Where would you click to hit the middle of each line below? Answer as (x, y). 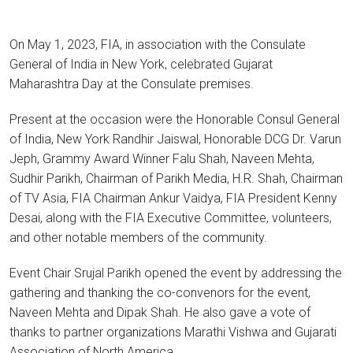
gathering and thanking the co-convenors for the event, (160, 292)
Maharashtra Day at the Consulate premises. (132, 84)
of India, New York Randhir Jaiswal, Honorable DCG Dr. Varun (175, 139)
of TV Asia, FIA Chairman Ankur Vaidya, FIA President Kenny (173, 198)
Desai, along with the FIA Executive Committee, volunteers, (171, 217)
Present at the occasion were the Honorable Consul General (175, 119)
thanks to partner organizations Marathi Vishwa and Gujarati (173, 332)
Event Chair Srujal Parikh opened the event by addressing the (176, 273)
